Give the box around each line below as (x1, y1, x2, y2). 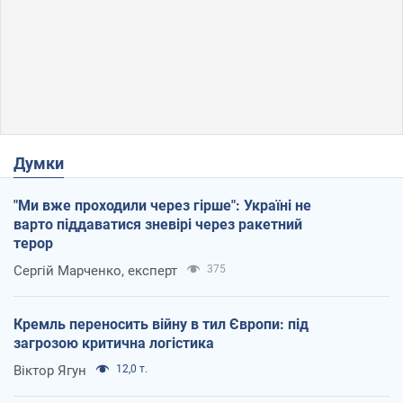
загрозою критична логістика (13, 334, 214, 352)
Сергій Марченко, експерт (13, 262, 177, 279)
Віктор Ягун (13, 362, 86, 379)
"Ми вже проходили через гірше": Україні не (13, 196, 311, 214)
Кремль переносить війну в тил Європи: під (13, 315, 309, 333)
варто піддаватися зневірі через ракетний (13, 215, 302, 233)
